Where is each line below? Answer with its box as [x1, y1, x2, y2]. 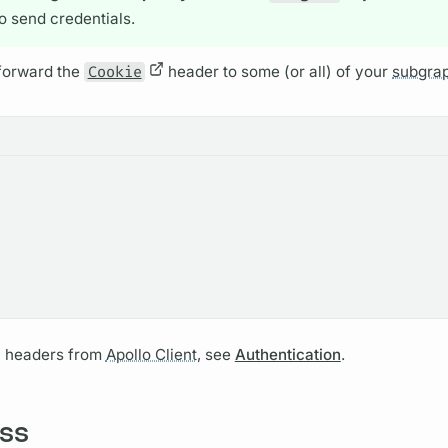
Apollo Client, [105, 345, 201, 365]
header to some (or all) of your [164, 61, 393, 81]
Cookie [87, 61, 142, 82]
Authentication [234, 345, 341, 365]
